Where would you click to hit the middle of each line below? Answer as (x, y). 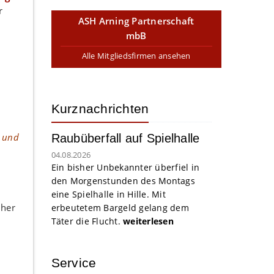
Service (74, 263)
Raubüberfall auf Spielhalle (125, 138)
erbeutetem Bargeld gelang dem (120, 208)
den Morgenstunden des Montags (123, 181)
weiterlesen (148, 221)
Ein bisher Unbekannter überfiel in (125, 167)
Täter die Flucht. (87, 221)
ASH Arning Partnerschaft (136, 21)
